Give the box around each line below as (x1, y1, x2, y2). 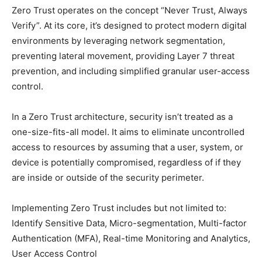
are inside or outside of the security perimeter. (12, 171, 204, 183)
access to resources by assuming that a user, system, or (12, 141, 243, 153)
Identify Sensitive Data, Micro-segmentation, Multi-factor (12, 217, 247, 229)
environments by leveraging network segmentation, (12, 35, 225, 46)
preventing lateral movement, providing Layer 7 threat (12, 50, 235, 61)
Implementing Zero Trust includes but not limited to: (12, 202, 226, 213)
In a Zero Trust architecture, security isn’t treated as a (12, 111, 233, 122)
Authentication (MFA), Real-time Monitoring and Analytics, (12, 232, 250, 244)
